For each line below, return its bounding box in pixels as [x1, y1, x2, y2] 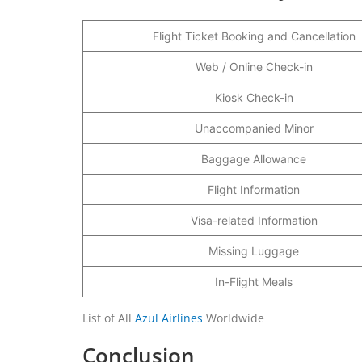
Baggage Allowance [201, 151, 306, 166]
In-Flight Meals [215, 274, 293, 288]
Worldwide [203, 309, 264, 326]
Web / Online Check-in [195, 59, 313, 74]
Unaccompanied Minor [194, 120, 314, 135]
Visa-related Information [190, 213, 318, 227]
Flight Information [208, 182, 300, 196]
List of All [82, 309, 135, 326]
